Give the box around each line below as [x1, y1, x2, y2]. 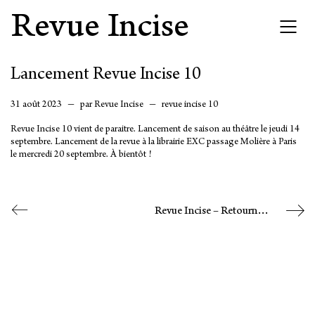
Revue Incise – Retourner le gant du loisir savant [257, 205, 269, 217]
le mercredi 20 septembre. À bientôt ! [11, 150, 152, 160]
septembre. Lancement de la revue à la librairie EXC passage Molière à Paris [11, 138, 297, 148]
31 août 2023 [11, 101, 64, 110]
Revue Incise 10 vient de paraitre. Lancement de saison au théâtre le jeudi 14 [11, 125, 300, 135]
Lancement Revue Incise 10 [11, 66, 200, 84]
